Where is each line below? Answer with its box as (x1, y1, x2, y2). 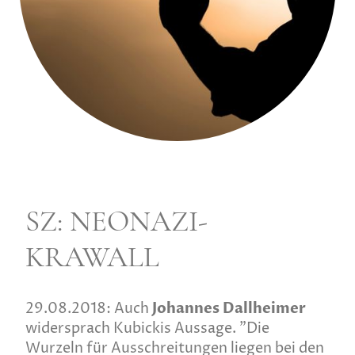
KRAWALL (25, 239, 159, 275)
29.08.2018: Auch (25, 299, 152, 319)
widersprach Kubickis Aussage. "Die (25, 319, 269, 339)
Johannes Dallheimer (152, 299, 306, 319)
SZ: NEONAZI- (25, 203, 208, 239)
